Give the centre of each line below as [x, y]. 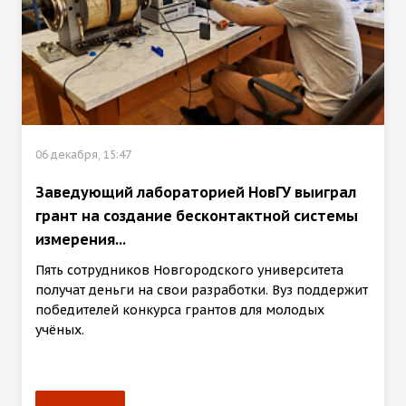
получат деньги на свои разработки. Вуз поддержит [202, 290]
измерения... [81, 239]
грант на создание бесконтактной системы [197, 215]
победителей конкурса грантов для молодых [180, 309]
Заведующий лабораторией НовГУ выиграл [196, 192]
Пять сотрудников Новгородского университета [189, 270]
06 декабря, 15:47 [83, 154]
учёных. [60, 329]
